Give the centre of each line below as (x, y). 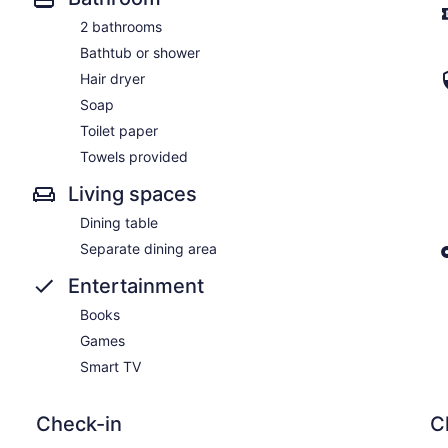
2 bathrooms (121, 26)
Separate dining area (148, 248)
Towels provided (134, 156)
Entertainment (136, 285)
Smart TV (110, 366)
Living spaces (132, 193)
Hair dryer (112, 78)
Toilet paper (119, 130)
